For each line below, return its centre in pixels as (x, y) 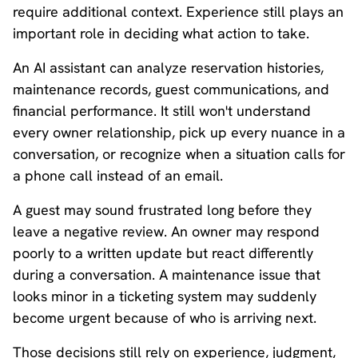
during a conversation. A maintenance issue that (167, 274)
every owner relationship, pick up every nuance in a (179, 132)
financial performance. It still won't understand (162, 111)
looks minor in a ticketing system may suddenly (165, 296)
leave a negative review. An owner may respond (166, 231)
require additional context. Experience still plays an (178, 12)
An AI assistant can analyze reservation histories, (168, 68)
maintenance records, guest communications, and (171, 89)
